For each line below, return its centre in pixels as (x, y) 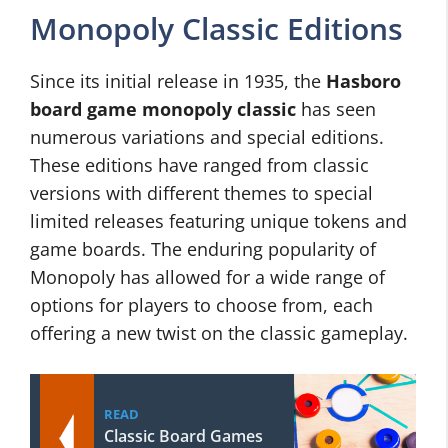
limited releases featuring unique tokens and (218, 221)
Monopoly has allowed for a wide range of (207, 277)
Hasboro (363, 81)
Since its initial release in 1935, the (178, 81)
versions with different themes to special (201, 193)
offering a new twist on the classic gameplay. (219, 333)
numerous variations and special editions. (207, 137)
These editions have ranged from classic (199, 165)
